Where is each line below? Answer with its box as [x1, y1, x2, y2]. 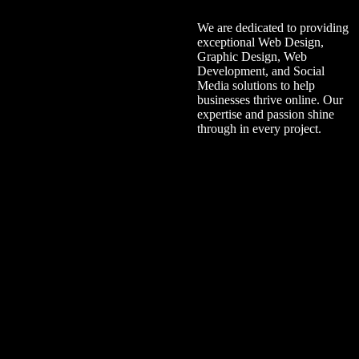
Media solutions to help [196, 79, 315, 93]
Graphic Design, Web [196, 50, 307, 64]
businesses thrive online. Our [196, 93, 343, 107]
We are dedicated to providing [196, 21, 349, 35]
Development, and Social [196, 64, 325, 79]
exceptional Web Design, [196, 35, 324, 50]
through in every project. [196, 122, 321, 136]
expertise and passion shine [196, 107, 334, 122]
